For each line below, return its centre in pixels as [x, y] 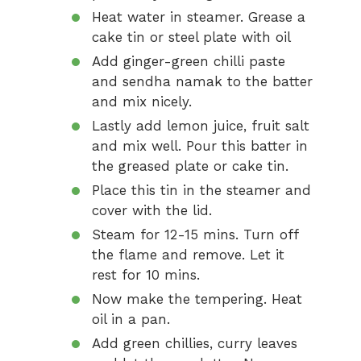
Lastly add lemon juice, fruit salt [201, 126]
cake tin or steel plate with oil [191, 37]
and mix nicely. [142, 102]
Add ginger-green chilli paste [189, 61]
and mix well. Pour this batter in [200, 146]
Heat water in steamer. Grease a [199, 17]
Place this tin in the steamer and [201, 190]
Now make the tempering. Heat [197, 299]
